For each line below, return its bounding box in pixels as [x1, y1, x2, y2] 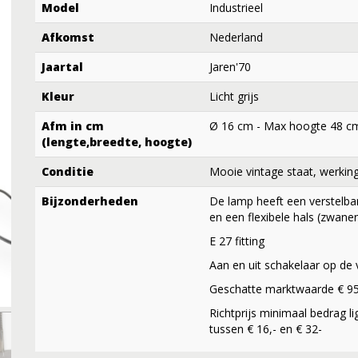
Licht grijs [209, 88, 259, 104]
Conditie [42, 163, 93, 179]
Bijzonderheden [42, 193, 138, 209]
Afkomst [42, 29, 94, 45]
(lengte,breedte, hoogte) [42, 133, 192, 149]
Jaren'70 [209, 58, 251, 74]
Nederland [209, 29, 263, 45]
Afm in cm [42, 117, 104, 133]
